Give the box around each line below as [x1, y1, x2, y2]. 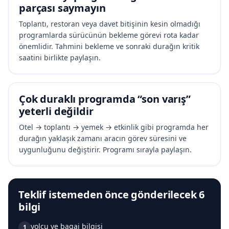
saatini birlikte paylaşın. [19, 52, 101, 62]
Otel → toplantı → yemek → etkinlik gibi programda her [19, 122, 209, 132]
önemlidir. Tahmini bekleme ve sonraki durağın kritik [19, 41, 199, 51]
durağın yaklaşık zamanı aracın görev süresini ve [19, 133, 187, 143]
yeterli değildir [19, 104, 94, 118]
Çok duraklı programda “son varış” [19, 91, 191, 106]
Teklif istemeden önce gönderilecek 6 [18, 187, 205, 201]
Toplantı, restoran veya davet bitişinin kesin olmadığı [19, 18, 200, 29]
